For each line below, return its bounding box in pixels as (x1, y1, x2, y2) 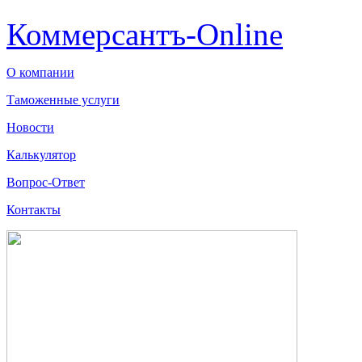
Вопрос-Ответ (6, 175, 85, 189)
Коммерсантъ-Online (6, 16, 283, 52)
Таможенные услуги (6, 92, 120, 107)
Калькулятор (6, 147, 76, 162)
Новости (6, 120, 54, 134)
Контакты (6, 202, 61, 217)
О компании (6, 65, 74, 79)
